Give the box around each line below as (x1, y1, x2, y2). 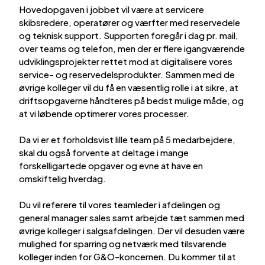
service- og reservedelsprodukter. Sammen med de (19, 68, 235, 80)
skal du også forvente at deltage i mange (19, 146, 189, 158)
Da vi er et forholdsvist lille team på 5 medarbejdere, (19, 133, 235, 145)
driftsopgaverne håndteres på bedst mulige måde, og (19, 94, 244, 106)
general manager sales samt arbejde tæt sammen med (19, 211, 244, 223)
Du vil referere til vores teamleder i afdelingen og (19, 198, 220, 210)
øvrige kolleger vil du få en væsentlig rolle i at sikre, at (19, 81, 238, 93)
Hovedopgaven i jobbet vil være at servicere (19, 3, 204, 15)
